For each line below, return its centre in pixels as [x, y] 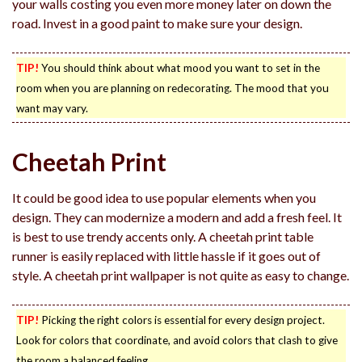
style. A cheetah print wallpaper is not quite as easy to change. [181, 276]
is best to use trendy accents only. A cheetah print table [163, 237]
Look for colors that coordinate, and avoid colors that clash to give [177, 341]
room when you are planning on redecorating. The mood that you [173, 88]
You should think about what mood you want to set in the [179, 68]
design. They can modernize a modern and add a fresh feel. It [177, 217]
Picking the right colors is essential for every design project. [182, 320]
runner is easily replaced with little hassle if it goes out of [166, 256]
